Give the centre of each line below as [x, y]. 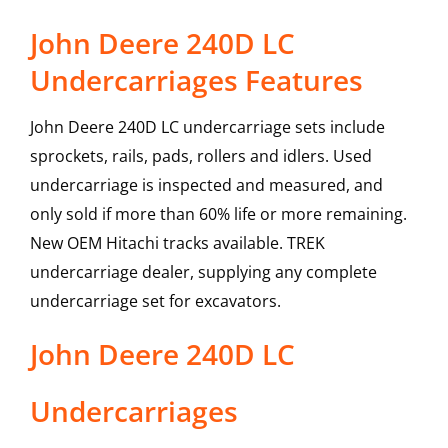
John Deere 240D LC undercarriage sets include [207, 127]
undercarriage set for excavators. [155, 301]
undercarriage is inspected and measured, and [206, 185]
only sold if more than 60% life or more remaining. [218, 214]
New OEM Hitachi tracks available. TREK [177, 243]
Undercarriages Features [196, 80]
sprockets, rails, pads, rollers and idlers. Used [200, 156]
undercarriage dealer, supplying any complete [203, 272]
